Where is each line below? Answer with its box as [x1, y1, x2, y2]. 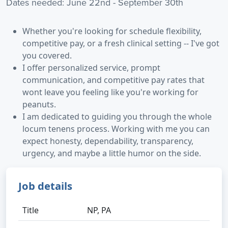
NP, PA [87, 205, 111, 216]
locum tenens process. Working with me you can [22, 123, 210, 134]
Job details [18, 179, 72, 193]
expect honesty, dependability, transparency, [22, 135, 193, 147]
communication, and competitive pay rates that [22, 74, 205, 85]
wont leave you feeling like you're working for [22, 87, 198, 98]
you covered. [22, 50, 72, 61]
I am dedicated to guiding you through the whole [22, 111, 212, 122]
